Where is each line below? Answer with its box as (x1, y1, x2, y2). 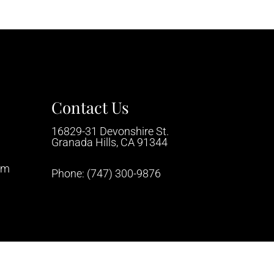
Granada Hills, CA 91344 (51, 135, 168, 149)
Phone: (51, 166, 87, 180)
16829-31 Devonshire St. (51, 124, 169, 138)
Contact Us (51, 96, 129, 118)
